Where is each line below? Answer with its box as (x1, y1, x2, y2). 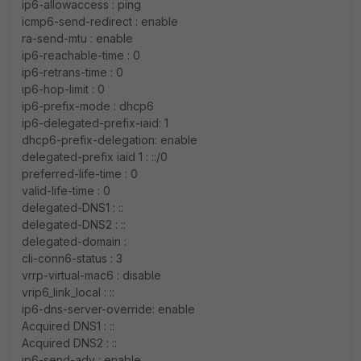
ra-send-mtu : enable (22, 31, 133, 45)
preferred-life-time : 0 (22, 167, 138, 180)
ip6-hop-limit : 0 (22, 82, 105, 96)
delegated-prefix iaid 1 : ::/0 (22, 150, 168, 164)
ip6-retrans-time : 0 (22, 65, 123, 79)
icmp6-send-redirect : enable (22, 15, 178, 28)
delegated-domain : (22, 234, 127, 248)
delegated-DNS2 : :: (22, 218, 126, 231)
